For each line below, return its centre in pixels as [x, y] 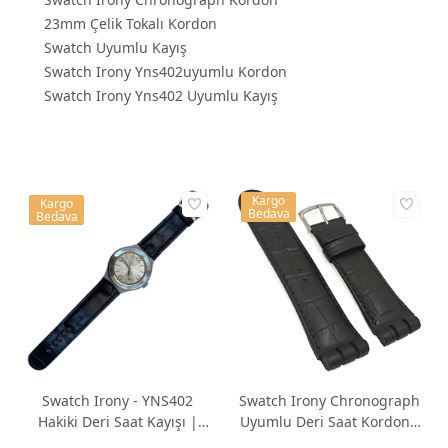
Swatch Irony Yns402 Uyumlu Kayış [161, 95]
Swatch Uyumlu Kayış [115, 47]
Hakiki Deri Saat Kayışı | [117, 422]
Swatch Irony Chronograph [330, 401]
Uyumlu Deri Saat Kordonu [330, 422]
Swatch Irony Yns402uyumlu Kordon [165, 71]
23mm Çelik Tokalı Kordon [130, 23]
